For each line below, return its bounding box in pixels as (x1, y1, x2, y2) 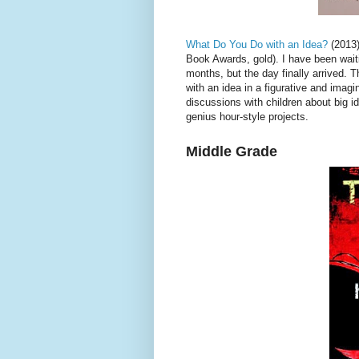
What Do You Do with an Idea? (186, 38, 328, 50)
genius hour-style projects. (186, 110, 309, 123)
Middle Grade (186, 143, 277, 159)
